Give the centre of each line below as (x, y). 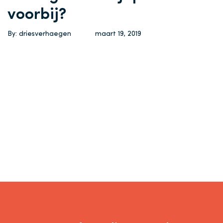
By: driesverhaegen (39, 34)
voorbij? (37, 15)
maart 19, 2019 (118, 34)
